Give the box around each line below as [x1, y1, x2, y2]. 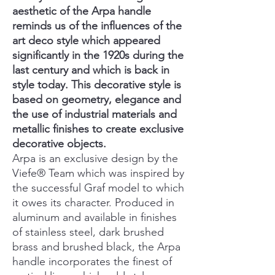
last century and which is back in [12, 63, 169, 77]
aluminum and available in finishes [12, 211, 177, 225]
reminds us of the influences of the [12, 19, 182, 33]
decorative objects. [12, 137, 106, 151]
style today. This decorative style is [12, 78, 181, 92]
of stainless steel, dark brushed [12, 225, 164, 239]
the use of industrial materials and [12, 107, 177, 122]
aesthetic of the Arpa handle [12, 4, 151, 18]
